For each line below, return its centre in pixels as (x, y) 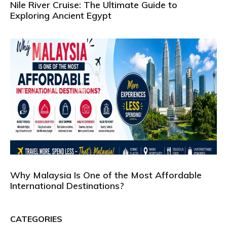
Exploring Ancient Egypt (61, 15)
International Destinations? (67, 186)
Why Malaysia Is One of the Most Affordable (106, 175)
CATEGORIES (36, 219)
